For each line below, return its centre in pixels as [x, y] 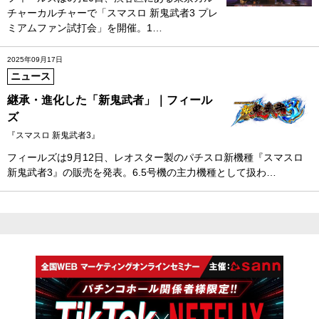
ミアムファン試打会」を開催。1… [85, 27]
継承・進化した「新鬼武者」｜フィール [110, 100]
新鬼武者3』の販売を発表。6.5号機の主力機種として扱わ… [142, 172]
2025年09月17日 [35, 59]
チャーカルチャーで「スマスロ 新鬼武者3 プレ [113, 12]
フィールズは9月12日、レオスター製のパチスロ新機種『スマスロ [155, 157]
